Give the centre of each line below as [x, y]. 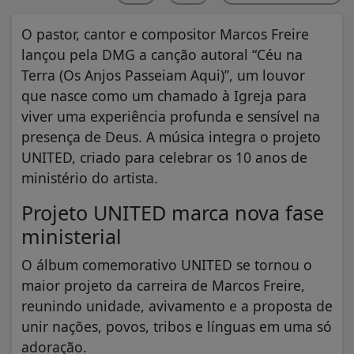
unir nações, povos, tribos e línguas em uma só [177, 326]
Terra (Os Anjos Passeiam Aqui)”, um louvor [163, 75]
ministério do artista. [90, 177]
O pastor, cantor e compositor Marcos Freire [165, 34]
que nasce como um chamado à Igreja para [164, 95]
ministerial [72, 236]
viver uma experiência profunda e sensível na [171, 116]
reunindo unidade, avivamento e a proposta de [177, 305]
